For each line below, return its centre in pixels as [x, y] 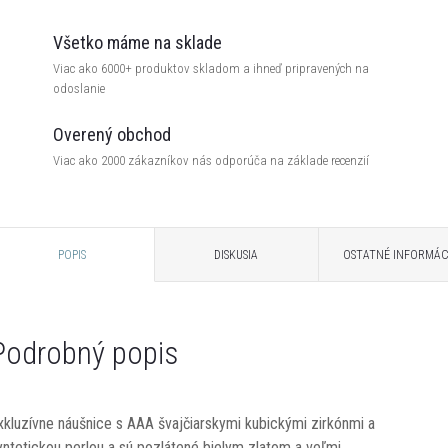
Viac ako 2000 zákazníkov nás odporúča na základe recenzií [211, 160]
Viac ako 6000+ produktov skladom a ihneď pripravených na [211, 68]
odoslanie [79, 88]
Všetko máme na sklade [137, 42]
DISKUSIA [236, 254]
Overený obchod [112, 134]
